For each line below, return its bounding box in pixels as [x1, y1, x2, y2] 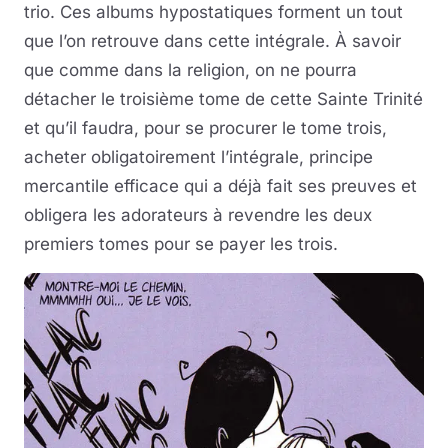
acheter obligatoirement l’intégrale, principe [24, 147, 373, 167]
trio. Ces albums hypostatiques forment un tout [24, 2, 403, 22]
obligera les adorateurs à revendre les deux [24, 205, 372, 225]
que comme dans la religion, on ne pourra [24, 60, 357, 80]
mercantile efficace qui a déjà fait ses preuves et [24, 176, 417, 196]
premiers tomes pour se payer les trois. [24, 234, 338, 254]
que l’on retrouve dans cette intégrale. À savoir [24, 31, 401, 51]
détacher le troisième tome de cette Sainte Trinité [24, 89, 423, 109]
